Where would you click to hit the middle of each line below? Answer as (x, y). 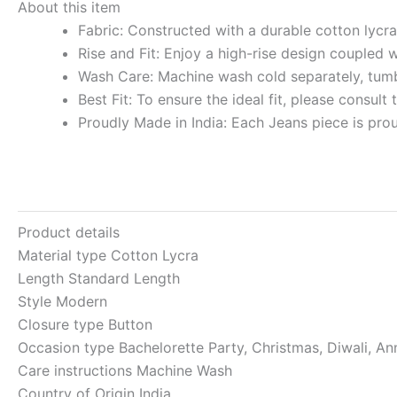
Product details (69, 232)
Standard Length (124, 278)
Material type (64, 255)
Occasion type (68, 347)
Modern (82, 301)
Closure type (63, 324)
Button (130, 324)
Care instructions (77, 370)
